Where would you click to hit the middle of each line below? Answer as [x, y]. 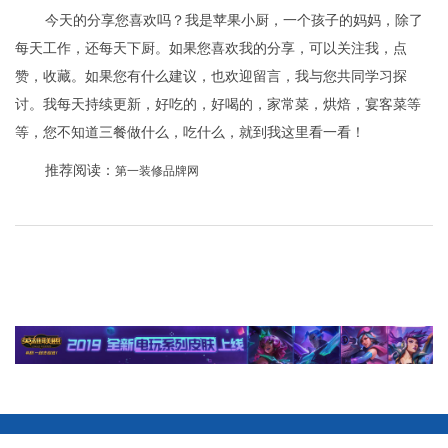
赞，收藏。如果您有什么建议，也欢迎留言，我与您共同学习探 [211, 77]
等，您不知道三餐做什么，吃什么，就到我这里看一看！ [190, 133]
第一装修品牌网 [157, 171]
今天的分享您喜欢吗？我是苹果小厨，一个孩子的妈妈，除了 [234, 21]
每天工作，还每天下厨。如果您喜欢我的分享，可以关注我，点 [211, 49]
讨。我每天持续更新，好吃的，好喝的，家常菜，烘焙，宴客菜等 [218, 105]
